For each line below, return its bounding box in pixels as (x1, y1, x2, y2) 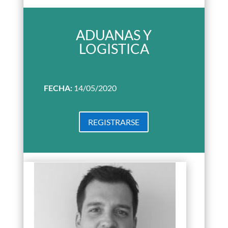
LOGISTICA (78, 40, 149, 57)
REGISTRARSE (88, 117, 140, 127)
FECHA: (43, 83, 74, 93)
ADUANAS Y (76, 26, 152, 43)
